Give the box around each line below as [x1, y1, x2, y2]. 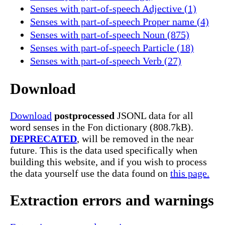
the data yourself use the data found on [10, 168, 170, 179]
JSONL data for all [115, 110, 193, 122]
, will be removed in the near [77, 133, 194, 145]
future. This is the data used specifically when [10, 145, 197, 156]
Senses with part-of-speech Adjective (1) [30, 3, 196, 14]
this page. [170, 168, 209, 179]
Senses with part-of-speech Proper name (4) [30, 16, 209, 27]
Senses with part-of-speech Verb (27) [30, 55, 181, 66]
